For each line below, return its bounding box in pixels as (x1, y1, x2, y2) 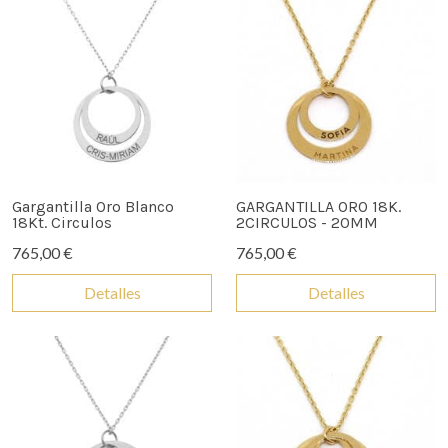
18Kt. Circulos (12, 212, 112, 232)
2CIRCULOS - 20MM (236, 212, 378, 232)
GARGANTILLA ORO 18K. (236, 196, 401, 216)
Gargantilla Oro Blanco (12, 196, 174, 216)
